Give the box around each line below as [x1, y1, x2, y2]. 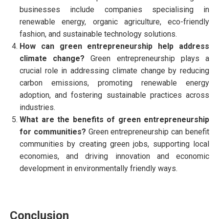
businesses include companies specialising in [20, 4, 209, 14]
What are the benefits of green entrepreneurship [20, 114, 209, 124]
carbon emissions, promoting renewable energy [20, 78, 209, 88]
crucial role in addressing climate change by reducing [20, 66, 209, 75]
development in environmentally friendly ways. [20, 163, 177, 173]
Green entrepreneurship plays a [85, 53, 210, 63]
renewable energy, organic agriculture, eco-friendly [20, 17, 209, 26]
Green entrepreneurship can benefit [86, 127, 210, 136]
